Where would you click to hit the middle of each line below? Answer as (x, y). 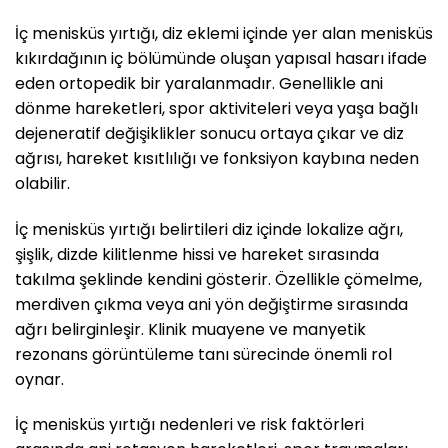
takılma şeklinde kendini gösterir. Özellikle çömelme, (218, 279)
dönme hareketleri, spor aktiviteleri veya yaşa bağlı (216, 108)
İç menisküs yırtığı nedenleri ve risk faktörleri (189, 425)
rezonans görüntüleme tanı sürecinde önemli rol (203, 354)
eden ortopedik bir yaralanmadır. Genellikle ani (199, 83)
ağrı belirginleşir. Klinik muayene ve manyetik (190, 329)
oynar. (39, 379)
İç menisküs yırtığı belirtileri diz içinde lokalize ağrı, (209, 229)
